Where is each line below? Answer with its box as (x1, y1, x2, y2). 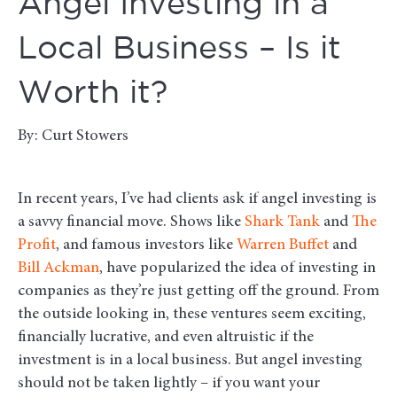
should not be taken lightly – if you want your (18, 376, 320, 393)
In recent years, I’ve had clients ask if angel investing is (18, 191, 377, 208)
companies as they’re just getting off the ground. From (18, 284, 379, 300)
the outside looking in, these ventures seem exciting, (18, 307, 366, 323)
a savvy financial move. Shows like (18, 214, 241, 231)
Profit (18, 237, 56, 254)
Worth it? (18, 80, 167, 109)
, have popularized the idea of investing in (99, 261, 376, 277)
